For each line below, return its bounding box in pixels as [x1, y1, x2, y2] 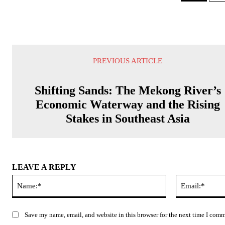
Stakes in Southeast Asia [65, 112, 190, 125]
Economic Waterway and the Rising [35, 98, 220, 111]
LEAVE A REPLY [12, 163, 76, 171]
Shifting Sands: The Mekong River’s [34, 84, 221, 97]
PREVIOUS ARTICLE [93, 57, 163, 65]
